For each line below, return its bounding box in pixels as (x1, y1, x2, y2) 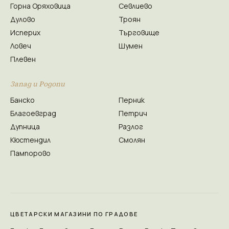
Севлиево (119, 1, 152, 11)
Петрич (119, 108, 147, 118)
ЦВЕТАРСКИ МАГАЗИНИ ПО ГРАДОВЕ (10, 210, 138, 218)
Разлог (119, 122, 143, 131)
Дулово (10, 14, 35, 24)
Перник (119, 95, 145, 105)
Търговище (119, 28, 159, 37)
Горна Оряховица (10, 1, 71, 11)
